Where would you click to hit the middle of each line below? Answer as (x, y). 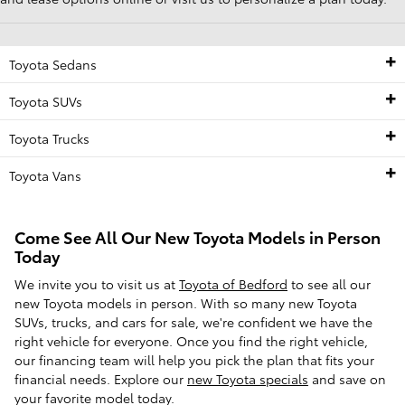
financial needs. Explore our (101, 378)
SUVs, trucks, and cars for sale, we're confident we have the (193, 321)
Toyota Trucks (49, 139)
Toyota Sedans (53, 65)
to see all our (329, 283)
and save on (347, 378)
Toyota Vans (45, 176)
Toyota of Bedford (233, 283)
